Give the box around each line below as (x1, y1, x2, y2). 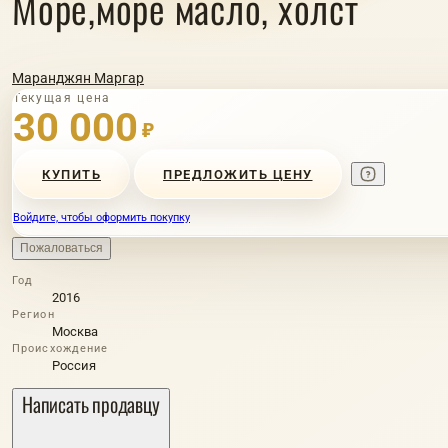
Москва (52, 324, 98, 339)
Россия (52, 358, 96, 373)
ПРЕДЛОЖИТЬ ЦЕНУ (163, 166, 313, 182)
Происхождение (12, 342, 109, 355)
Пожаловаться (20, 241, 103, 255)
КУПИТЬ (42, 166, 101, 182)
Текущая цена (13, 91, 112, 105)
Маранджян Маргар (12, 70, 144, 86)
